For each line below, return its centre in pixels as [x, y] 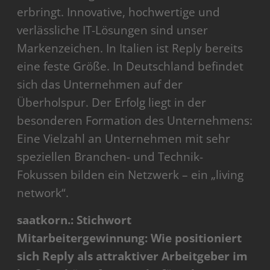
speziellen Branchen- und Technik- [110, 157]
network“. [43, 193]
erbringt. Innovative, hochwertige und [119, 12]
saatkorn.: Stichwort [74, 220]
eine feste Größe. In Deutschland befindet [130, 67]
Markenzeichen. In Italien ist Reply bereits [130, 49]
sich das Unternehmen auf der [100, 85]
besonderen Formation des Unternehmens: [135, 121]
